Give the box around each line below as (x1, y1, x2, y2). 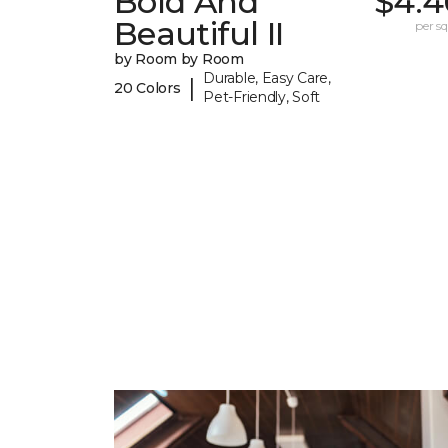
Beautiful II (114, 14, 284, 54)
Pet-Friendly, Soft (203, 88, 321, 107)
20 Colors (114, 78, 181, 97)
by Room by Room (114, 50, 244, 69)
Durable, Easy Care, (203, 69, 331, 88)
